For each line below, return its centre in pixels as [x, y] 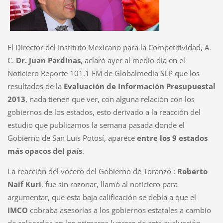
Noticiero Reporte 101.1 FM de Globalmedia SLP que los [103, 73]
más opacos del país [45, 151]
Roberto [192, 171]
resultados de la [35, 86]
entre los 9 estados [172, 138]
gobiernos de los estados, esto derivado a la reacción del [104, 112]
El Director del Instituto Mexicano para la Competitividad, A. [109, 48]
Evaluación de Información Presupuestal [139, 86]
